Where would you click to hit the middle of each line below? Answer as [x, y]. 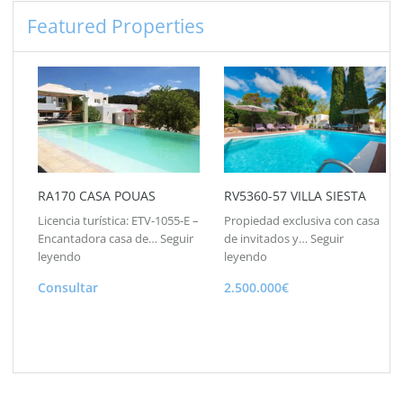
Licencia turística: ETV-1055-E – [118, 221]
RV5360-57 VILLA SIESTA [295, 196]
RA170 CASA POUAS [97, 196]
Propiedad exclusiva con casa [302, 221]
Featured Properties [116, 26]
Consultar [68, 288]
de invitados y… [267, 239]
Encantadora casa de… [99, 239]
